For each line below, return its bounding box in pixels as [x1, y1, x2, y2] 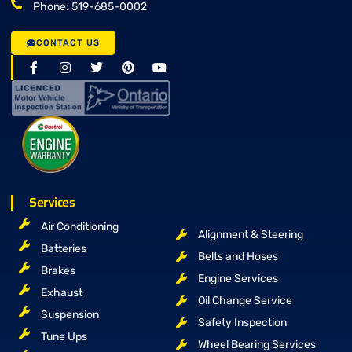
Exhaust [40, 286, 82, 300]
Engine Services [197, 272, 278, 286]
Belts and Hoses [197, 250, 278, 264]
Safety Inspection [197, 316, 287, 330]
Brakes [40, 264, 75, 278]
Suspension [40, 308, 99, 322]
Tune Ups [40, 330, 87, 344]
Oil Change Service [197, 294, 292, 308]
